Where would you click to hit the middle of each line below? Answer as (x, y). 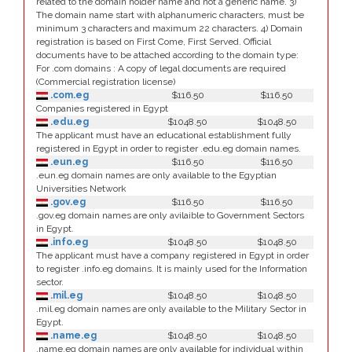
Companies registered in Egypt (102, 108)
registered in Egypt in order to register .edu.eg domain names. (169, 148)
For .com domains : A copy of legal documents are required (161, 68)
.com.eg (68, 95)
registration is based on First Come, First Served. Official (154, 42)
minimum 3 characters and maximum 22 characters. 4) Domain (169, 28)
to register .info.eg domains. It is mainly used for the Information (172, 269)
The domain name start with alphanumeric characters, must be (170, 15)
